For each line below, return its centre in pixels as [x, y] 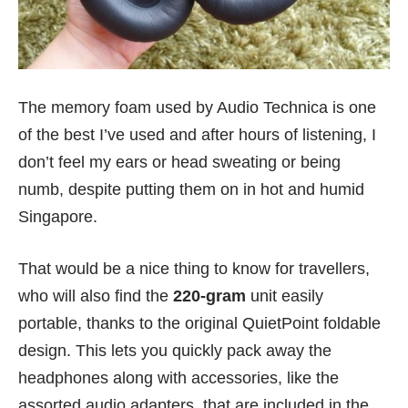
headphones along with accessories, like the [178, 377]
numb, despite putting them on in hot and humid [191, 189]
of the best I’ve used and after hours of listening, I [197, 134]
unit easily [285, 296]
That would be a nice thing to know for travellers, [194, 268]
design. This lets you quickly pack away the [175, 350]
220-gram [209, 296]
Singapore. [58, 216]
